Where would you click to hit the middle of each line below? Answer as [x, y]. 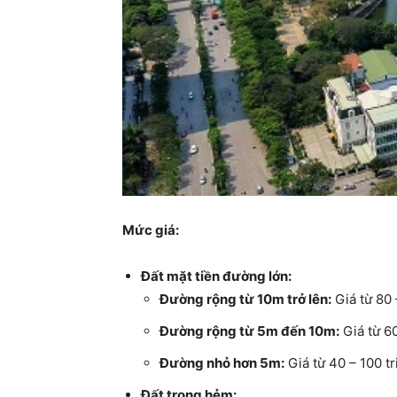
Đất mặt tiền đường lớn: [216, 276]
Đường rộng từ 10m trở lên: [245, 299]
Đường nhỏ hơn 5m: [222, 363]
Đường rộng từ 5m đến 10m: [249, 331]
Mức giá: [151, 230]
